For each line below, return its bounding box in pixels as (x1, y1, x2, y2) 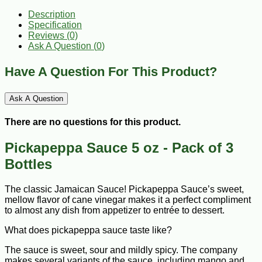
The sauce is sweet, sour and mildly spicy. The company (5, 245, 237, 256)
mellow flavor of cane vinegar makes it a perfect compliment (5, 195, 251, 205)
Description (28, 9, 75, 19)
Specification (28, 19, 82, 30)
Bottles (5, 156, 52, 173)
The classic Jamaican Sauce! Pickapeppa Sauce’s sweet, (5, 184, 244, 195)
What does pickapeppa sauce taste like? (5, 225, 172, 236)
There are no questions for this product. (5, 117, 181, 127)
